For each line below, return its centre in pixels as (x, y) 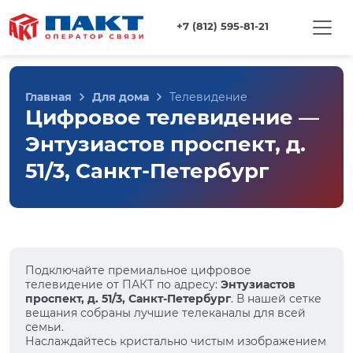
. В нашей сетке (276, 299)
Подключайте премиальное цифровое (138, 270)
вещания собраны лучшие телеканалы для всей (165, 313)
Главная (48, 97)
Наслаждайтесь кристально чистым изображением (176, 341)
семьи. (45, 327)
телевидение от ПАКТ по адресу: (123, 284)
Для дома (121, 97)
